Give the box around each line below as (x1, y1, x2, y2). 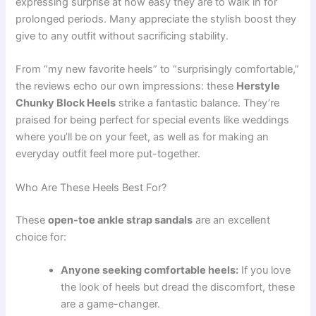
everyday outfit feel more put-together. (16, 147, 201, 161)
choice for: (16, 230, 67, 243)
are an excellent (193, 213, 271, 226)
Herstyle (236, 80, 281, 93)
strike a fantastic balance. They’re (116, 97, 280, 110)
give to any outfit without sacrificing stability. (16, 29, 229, 42)
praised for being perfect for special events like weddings (16, 114, 290, 127)
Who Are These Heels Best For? (16, 181, 167, 194)
